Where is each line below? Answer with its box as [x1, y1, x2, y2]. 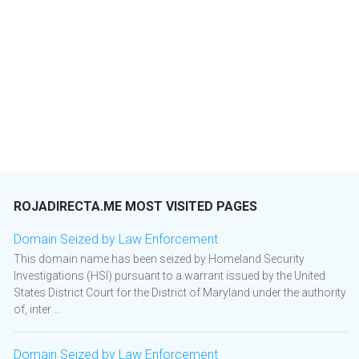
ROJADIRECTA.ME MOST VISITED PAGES [14, 199, 257, 215]
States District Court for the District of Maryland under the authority [14, 286, 346, 300]
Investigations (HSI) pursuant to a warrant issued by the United [14, 269, 325, 283]
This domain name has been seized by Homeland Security [14, 252, 305, 266]
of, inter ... [14, 303, 61, 317]
